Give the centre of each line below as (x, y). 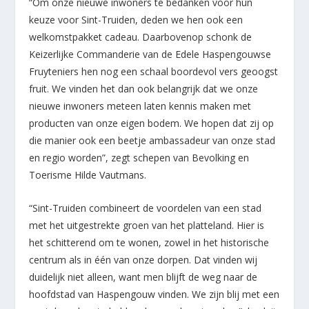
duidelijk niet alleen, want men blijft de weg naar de (143, 277)
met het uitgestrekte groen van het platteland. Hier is (147, 225)
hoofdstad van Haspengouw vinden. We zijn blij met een (154, 294)
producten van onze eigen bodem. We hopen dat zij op (152, 123)
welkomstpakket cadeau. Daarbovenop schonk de (141, 37)
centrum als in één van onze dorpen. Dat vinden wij (143, 259)
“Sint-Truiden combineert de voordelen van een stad (146, 208)
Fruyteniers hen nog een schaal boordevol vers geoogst (154, 72)
